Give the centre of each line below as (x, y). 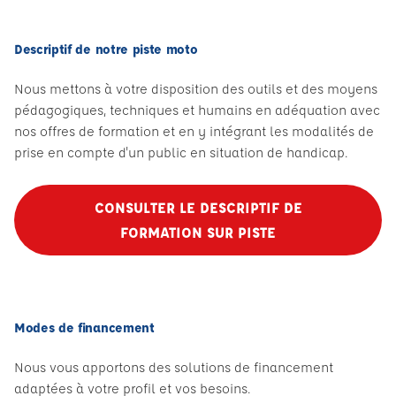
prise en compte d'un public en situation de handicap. (181, 152)
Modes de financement (84, 327)
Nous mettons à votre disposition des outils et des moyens (196, 89)
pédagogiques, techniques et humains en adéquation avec (197, 110)
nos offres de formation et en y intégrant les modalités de (194, 131)
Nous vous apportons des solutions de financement (174, 367)
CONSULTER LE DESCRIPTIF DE (198, 207)
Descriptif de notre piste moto (106, 49)
